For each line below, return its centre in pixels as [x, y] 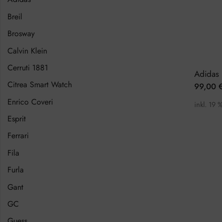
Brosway [21, 34]
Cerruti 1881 [28, 67]
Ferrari [18, 136]
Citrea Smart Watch [40, 85]
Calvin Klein [27, 51]
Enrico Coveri [30, 102]
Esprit [17, 119]
